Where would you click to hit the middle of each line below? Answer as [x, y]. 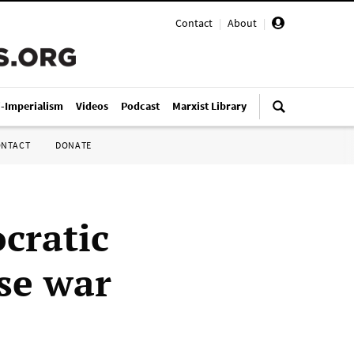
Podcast [140, 106]
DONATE [73, 145]
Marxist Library [209, 106]
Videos [92, 106]
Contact [194, 23]
